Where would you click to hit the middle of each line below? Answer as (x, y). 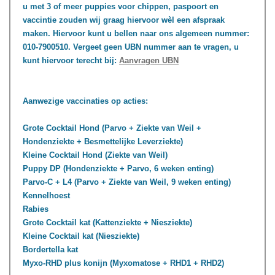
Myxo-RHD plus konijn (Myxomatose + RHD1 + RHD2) (123, 263)
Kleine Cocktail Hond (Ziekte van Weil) (95, 155)
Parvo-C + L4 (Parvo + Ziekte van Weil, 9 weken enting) (127, 182)
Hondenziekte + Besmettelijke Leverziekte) (103, 141)
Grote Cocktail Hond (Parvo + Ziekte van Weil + (112, 128)
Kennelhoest (46, 196)
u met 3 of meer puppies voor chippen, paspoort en (121, 6)
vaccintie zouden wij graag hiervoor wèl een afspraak (124, 20)
